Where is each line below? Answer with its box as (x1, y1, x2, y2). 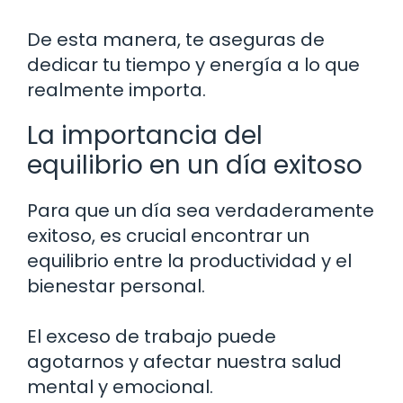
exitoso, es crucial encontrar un (27, 223, 309, 249)
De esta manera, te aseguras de (27, 27, 325, 53)
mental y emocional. (27, 374, 213, 400)
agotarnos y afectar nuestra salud (27, 349, 342, 375)
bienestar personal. (27, 273, 205, 300)
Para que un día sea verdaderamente (27, 198, 374, 224)
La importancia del (27, 118, 263, 154)
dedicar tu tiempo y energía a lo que (27, 52, 360, 78)
